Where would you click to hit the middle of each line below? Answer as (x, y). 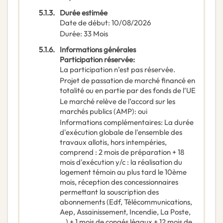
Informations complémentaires (110, 122)
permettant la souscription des (109, 192)
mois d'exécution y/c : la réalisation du (121, 162)
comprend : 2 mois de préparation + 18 (122, 152)
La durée (179, 122)
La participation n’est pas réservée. (117, 70)
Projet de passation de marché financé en (127, 81)
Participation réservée (96, 60)
